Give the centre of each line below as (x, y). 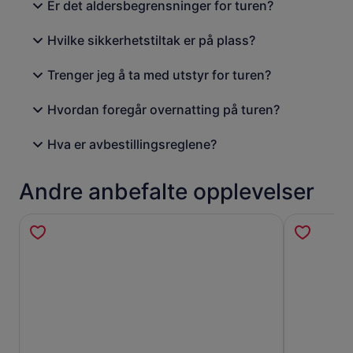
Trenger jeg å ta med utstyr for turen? (159, 75)
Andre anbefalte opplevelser (167, 192)
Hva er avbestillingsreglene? (132, 145)
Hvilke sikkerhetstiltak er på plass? (151, 41)
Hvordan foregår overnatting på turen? (163, 110)
